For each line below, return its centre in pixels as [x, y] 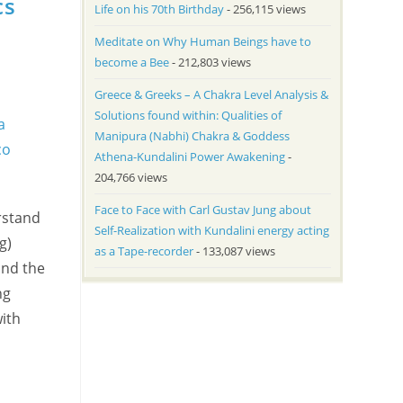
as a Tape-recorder [143, 251]
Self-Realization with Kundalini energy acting [211, 230]
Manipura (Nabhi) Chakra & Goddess [192, 135]
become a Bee [131, 62]
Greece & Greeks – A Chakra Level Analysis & [211, 94]
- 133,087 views [234, 251]
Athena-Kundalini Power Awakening [189, 156]
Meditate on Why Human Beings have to [202, 41]
